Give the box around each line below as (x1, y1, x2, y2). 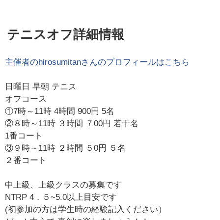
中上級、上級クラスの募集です (5, 180, 122, 190)
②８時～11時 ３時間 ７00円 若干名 (5, 119, 139, 129)
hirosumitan (38, 57, 82, 67)
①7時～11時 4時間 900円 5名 (5, 107, 115, 116)
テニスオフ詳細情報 (7, 27, 125, 42)
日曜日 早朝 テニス (5, 82, 77, 92)
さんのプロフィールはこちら (81, 57, 190, 67)
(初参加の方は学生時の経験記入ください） (5, 205, 167, 215)
